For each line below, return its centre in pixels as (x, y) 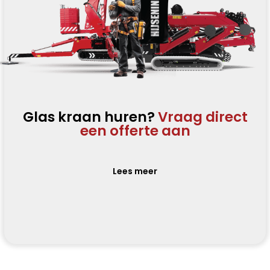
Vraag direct (202, 117)
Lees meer (135, 171)
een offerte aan (135, 131)
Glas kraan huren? (90, 117)
